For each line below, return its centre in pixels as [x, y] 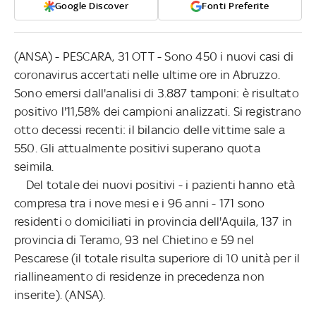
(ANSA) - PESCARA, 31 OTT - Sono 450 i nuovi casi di [154, 56]
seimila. [34, 166]
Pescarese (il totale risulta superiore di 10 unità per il [157, 258]
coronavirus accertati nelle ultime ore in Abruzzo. [147, 74]
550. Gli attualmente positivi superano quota [137, 148]
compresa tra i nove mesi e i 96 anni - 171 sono [140, 203]
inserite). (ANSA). [60, 294]
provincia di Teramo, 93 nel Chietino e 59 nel [134, 239]
